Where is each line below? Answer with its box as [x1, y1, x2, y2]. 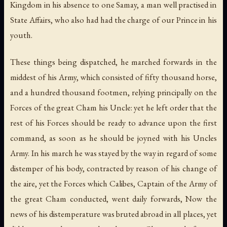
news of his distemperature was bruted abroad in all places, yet [10, 208, 217, 219]
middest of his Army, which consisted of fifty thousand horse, [10, 71, 217, 83]
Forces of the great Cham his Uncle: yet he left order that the [10, 101, 217, 113]
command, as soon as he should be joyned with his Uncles [10, 132, 217, 143]
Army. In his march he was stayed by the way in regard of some [10, 147, 217, 159]
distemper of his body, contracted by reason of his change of [10, 162, 217, 174]
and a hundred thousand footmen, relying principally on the [10, 86, 217, 98]
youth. [10, 29, 32, 41]
